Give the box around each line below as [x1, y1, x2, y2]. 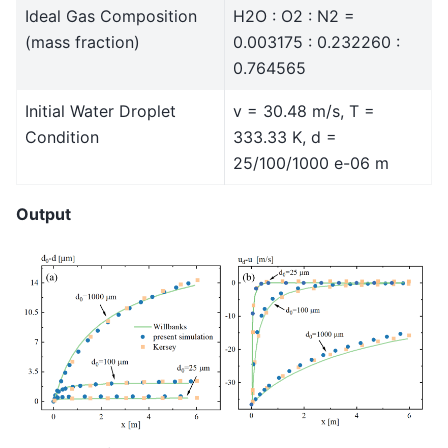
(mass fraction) [25, 32, 140, 53]
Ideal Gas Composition [25, 6, 197, 27]
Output [16, 204, 71, 225]
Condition [25, 127, 99, 148]
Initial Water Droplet [25, 101, 176, 122]
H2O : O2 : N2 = [233, 6, 355, 27]
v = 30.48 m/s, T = [233, 101, 375, 122]
